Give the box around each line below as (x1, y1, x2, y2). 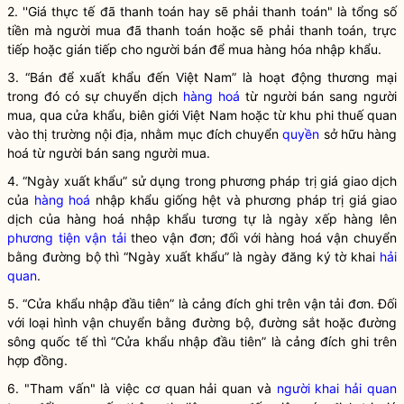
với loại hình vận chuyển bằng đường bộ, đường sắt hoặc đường (7, 315, 397, 330)
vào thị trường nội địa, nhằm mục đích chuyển (7, 126, 283, 142)
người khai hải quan (276, 381, 398, 396)
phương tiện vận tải (7, 230, 126, 245)
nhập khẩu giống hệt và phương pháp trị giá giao (90, 192, 397, 207)
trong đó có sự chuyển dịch (7, 88, 183, 104)
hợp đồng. (7, 353, 68, 368)
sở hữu (319, 126, 367, 142)
